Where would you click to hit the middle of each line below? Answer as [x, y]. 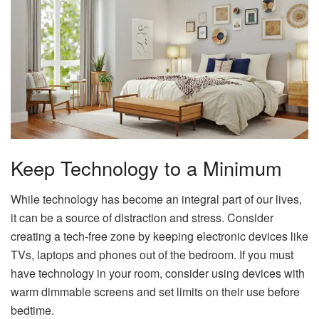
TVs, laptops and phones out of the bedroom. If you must [152, 255]
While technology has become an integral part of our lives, [156, 199]
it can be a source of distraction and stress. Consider [142, 218]
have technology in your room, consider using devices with [158, 273]
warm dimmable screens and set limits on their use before [155, 292]
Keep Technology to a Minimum [149, 167]
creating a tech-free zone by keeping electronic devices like [159, 236]
